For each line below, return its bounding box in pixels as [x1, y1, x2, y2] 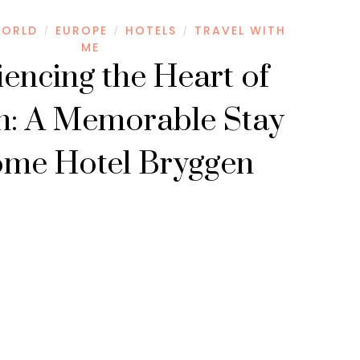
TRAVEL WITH [194, 22, 286, 39]
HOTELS [125, 22, 177, 39]
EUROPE [55, 22, 108, 39]
